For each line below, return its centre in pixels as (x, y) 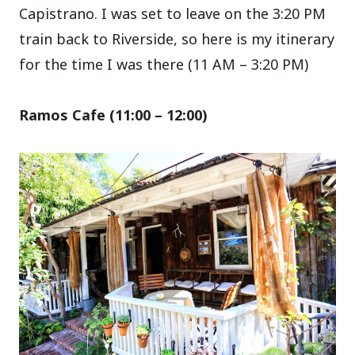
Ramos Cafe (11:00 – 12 (101, 115)
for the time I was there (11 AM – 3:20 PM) (164, 64)
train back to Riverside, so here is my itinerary (177, 38)
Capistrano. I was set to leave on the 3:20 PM (173, 13)
